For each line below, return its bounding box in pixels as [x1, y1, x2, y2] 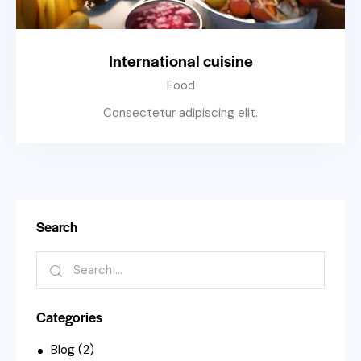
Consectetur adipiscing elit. [103, 104, 258, 121]
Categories [36, 306, 102, 326]
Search [36, 216, 77, 236]
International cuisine [108, 49, 253, 73]
